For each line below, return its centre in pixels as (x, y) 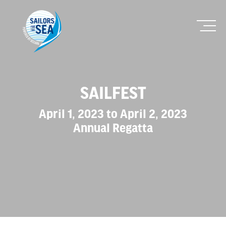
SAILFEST (113, 94)
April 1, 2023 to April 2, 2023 (113, 115)
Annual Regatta (113, 129)
